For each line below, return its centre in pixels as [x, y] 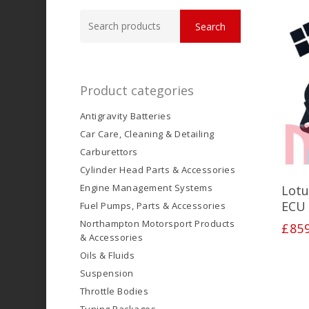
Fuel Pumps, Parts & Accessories [153, 206]
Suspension [107, 273]
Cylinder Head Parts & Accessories [158, 170]
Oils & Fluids [107, 256]
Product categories [137, 91]
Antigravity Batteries [126, 116]
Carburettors [109, 152]
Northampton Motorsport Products [157, 224]
